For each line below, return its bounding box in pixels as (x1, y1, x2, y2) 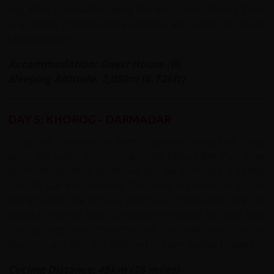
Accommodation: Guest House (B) (8, 56, 181, 71)
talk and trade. (8, 31, 72, 45)
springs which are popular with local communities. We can (8, 192, 266, 207)
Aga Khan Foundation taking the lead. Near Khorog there (8, 1, 266, 16)
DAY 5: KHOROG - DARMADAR (8, 112, 172, 126)
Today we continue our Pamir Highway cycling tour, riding (8, 133, 266, 148)
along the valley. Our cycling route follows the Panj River (8, 148, 266, 163)
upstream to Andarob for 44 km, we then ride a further (8, 163, 266, 177)
